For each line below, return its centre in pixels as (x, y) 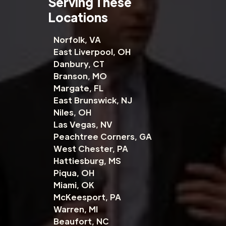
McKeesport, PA (87, 197)
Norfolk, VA (77, 40)
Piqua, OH (74, 173)
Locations (78, 17)
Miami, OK (74, 185)
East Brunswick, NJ (93, 100)
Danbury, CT (79, 64)
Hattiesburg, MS (87, 161)
